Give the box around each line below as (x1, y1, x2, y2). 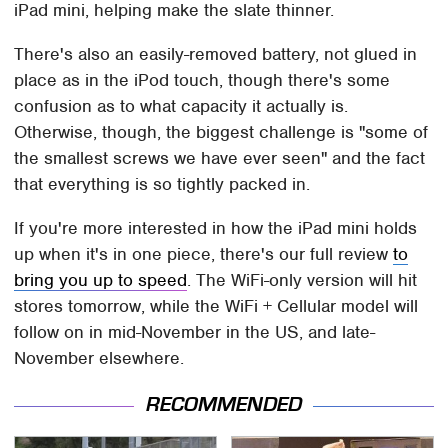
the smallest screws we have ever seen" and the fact (14, 147, 426, 170)
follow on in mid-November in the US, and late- (14, 321, 376, 344)
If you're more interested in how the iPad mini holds (14, 217, 418, 240)
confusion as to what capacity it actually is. (14, 95, 349, 118)
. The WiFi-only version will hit (187, 269, 418, 292)
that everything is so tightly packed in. (14, 173, 311, 196)
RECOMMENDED (146, 393, 302, 417)
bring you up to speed (14, 269, 188, 292)
